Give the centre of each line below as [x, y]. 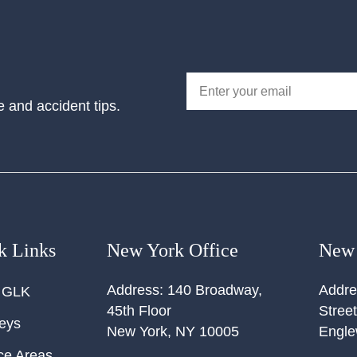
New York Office [173, 251]
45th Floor [139, 311]
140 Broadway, [215, 290]
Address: [135, 290]
